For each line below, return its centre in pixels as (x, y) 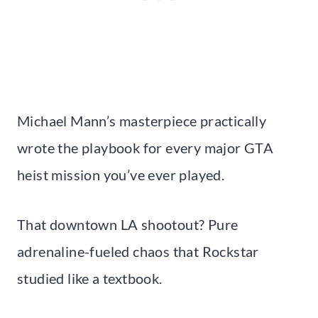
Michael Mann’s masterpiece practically (142, 120)
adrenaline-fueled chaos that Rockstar (138, 251)
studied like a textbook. (90, 278)
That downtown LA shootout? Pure (128, 224)
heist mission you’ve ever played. (121, 174)
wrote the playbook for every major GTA (146, 147)
